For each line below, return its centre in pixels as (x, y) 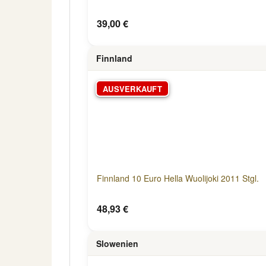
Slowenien (117, 243)
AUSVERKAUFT (132, 88)
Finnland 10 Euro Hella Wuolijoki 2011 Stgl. (178, 178)
